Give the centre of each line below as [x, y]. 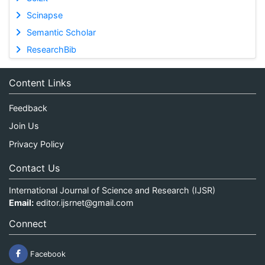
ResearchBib [51, 49]
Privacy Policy [36, 144]
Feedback [28, 108]
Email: [21, 202]
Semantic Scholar [61, 32]
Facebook [47, 254]
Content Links [40, 83]
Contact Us [34, 168]
